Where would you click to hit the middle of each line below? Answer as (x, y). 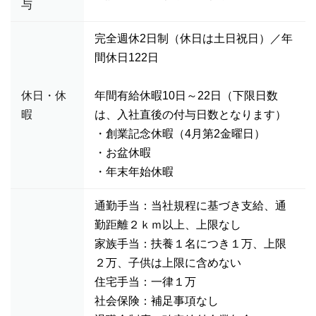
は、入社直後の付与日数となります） (190, 115)
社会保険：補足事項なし (157, 301)
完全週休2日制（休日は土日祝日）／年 (194, 38)
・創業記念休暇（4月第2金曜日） (180, 134)
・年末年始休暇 (134, 172)
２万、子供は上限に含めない (168, 263)
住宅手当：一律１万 (145, 282)
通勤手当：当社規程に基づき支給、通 (190, 206)
